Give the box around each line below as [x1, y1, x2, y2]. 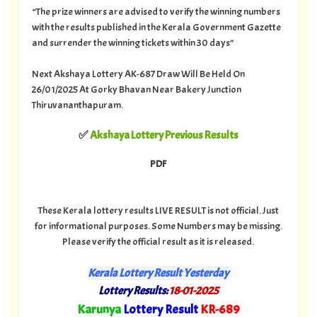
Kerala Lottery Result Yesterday [88, 266, 229, 281]
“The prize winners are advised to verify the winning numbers [31, 4, 280, 18]
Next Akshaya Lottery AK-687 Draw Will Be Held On [31, 67, 245, 80]
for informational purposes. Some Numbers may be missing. [34, 219, 282, 233]
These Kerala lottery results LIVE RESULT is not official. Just [38, 204, 279, 217]
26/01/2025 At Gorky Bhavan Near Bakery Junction [31, 82, 241, 96]
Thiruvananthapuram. [31, 98, 123, 111]
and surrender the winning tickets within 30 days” [31, 35, 234, 49]
